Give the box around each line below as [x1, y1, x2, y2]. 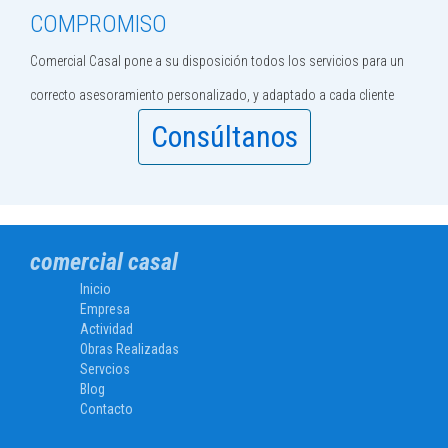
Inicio [80, 281, 111, 298]
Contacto [80, 401, 133, 418]
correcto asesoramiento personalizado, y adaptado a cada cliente [30, 87, 394, 104]
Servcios [80, 361, 130, 378]
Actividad [80, 321, 133, 338]
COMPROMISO [30, 10, 167, 39]
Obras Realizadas [80, 341, 179, 358]
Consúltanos [150, 119, 298, 155]
